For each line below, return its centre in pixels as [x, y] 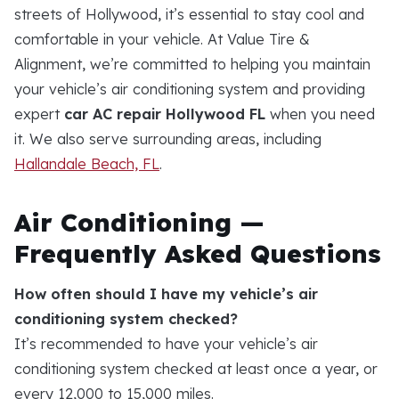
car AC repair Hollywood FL [165, 114]
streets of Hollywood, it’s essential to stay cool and [189, 14]
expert [39, 114]
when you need [320, 114]
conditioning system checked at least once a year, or [196, 368]
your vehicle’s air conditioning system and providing [190, 89]
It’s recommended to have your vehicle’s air [166, 343]
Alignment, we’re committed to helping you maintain [192, 64]
